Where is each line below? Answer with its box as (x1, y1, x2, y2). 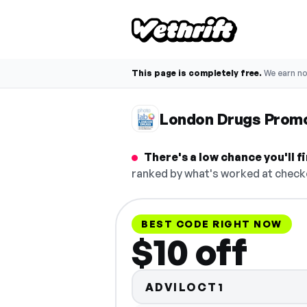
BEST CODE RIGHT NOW (141, 218, 282, 230)
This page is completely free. (132, 68, 262, 78)
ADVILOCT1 (145, 280, 224, 294)
